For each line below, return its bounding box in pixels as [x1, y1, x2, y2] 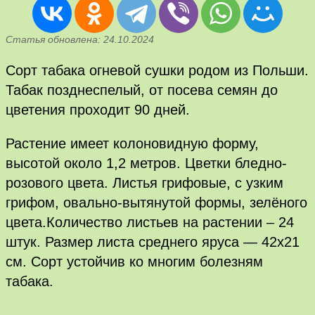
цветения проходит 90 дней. [6, 101, 190, 117]
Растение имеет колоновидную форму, [6, 135, 259, 151]
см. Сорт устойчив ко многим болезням [6, 253, 263, 269]
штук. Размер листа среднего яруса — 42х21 [6, 233, 300, 250]
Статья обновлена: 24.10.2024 [6, 33, 154, 45]
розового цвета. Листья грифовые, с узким [6, 174, 283, 191]
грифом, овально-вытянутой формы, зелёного [6, 194, 307, 210]
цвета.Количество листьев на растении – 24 [6, 214, 294, 230]
